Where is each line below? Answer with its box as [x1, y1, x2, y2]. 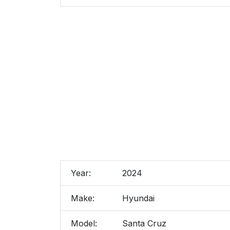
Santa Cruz [122, 218, 166, 228]
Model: [71, 218, 97, 228]
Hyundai [122, 193, 155, 203]
